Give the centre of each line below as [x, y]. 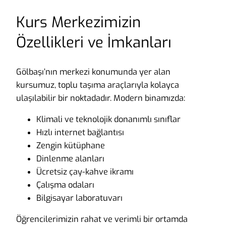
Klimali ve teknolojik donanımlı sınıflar [108, 119]
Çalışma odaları [65, 185]
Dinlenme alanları [70, 158]
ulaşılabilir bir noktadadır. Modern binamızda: [101, 98]
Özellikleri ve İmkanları [94, 43]
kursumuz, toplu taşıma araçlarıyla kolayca [98, 85]
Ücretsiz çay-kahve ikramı [85, 172]
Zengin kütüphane [71, 145]
